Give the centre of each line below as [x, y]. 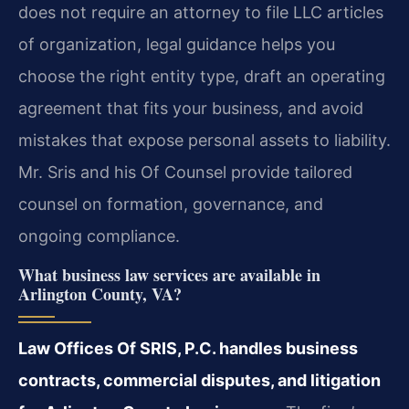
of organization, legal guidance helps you [177, 45]
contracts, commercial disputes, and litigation [199, 381]
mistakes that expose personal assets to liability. [204, 141]
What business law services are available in [169, 275]
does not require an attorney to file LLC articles [201, 13]
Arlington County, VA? [100, 294]
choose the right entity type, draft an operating [202, 77]
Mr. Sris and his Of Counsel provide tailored [185, 173]
